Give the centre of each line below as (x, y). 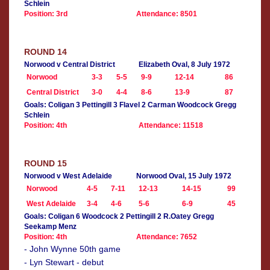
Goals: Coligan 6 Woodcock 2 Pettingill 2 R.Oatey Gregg (119, 217)
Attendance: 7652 (167, 237)
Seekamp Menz (50, 227)
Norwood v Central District (70, 65)
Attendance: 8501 (167, 14)
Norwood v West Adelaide (68, 176)
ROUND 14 (46, 52)
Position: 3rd (46, 14)
